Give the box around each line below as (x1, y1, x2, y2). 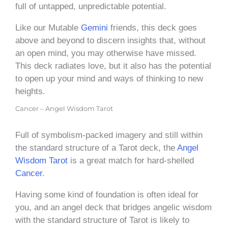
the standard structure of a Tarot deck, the (15, 142, 177, 153)
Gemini (81, 22, 108, 33)
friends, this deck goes (108, 22, 197, 33)
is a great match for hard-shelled (68, 155, 194, 165)
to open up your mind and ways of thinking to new (15, 73, 203, 83)
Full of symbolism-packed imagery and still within (15, 130, 203, 140)
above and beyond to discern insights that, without (15, 35, 206, 45)
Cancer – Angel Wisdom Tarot (15, 104, 113, 112)
